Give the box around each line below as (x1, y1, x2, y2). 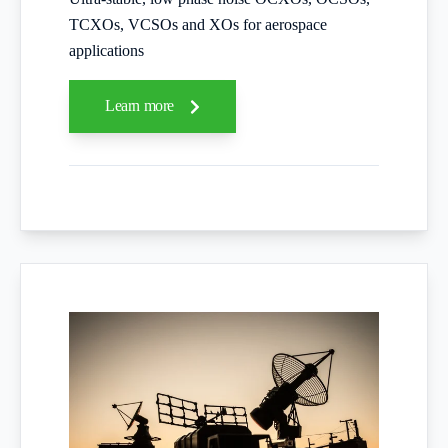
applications (69, 42, 144, 60)
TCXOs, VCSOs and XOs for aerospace (69, 16, 327, 34)
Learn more (105, 96, 178, 114)
